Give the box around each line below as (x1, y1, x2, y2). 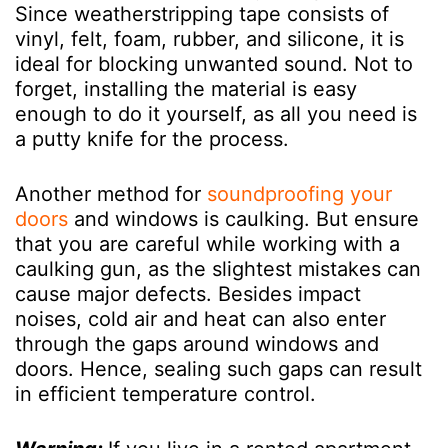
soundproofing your (207, 181, 392, 206)
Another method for (15, 181, 207, 206)
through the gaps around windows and (15, 331, 379, 356)
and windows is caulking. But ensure (68, 206, 419, 231)
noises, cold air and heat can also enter (15, 306, 386, 331)
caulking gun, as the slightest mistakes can (15, 256, 421, 281)
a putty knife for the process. (15, 126, 289, 151)
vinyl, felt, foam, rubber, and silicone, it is (15, 26, 404, 51)
